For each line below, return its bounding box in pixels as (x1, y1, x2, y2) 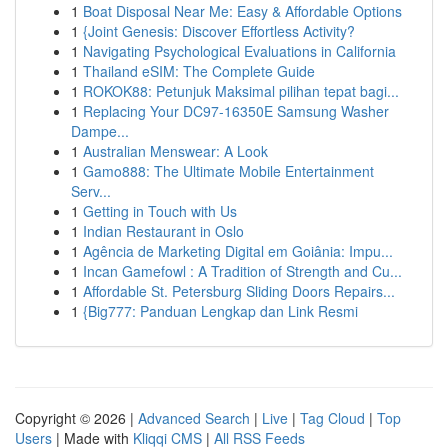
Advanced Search (138, 408, 250, 428)
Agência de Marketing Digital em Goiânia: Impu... (83, 241, 393, 261)
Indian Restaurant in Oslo (83, 221, 244, 241)
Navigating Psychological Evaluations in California (83, 41, 396, 61)
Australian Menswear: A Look (83, 141, 268, 161)
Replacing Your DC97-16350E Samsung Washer (83, 101, 389, 121)
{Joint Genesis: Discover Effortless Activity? (83, 21, 355, 41)
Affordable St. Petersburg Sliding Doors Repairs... (83, 281, 395, 301)
